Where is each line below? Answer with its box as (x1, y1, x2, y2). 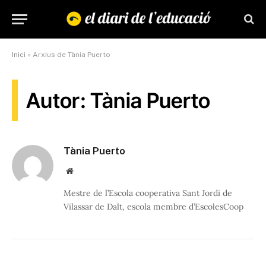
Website (72, 166, 99, 175)
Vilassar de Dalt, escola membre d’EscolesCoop (64, 201, 243, 212)
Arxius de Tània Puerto (33, 50, 110, 59)
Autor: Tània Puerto (26, 88, 211, 113)
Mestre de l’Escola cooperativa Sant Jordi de (64, 188, 232, 198)
